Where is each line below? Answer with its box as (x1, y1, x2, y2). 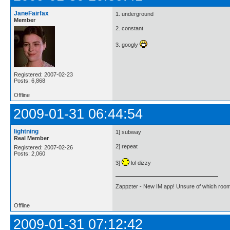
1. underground (116, 10, 154, 17)
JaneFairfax (14, 9, 49, 17)
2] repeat (116, 143, 138, 150)
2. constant (116, 25, 143, 32)
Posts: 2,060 (14, 150, 45, 157)
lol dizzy (129, 159, 151, 166)
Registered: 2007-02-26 (14, 144, 73, 150)
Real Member (14, 135, 49, 141)
